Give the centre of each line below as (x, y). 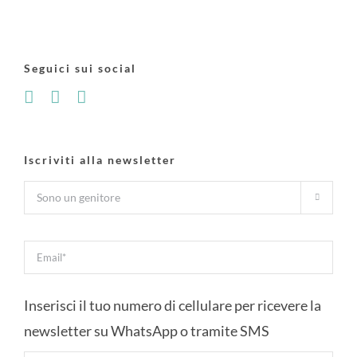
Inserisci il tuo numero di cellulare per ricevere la (172, 305)
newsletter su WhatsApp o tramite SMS (146, 330)
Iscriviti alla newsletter (100, 159)
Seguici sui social (80, 68)
